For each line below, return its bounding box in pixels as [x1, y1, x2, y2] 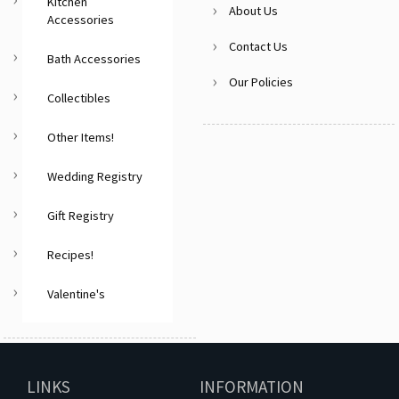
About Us [229, 2, 279, 19]
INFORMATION [199, 375, 304, 397]
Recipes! [47, 246, 94, 263]
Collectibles [47, 89, 111, 106]
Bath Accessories [47, 50, 142, 67]
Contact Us [229, 37, 289, 54]
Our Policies [229, 73, 294, 90]
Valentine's [47, 285, 106, 302]
